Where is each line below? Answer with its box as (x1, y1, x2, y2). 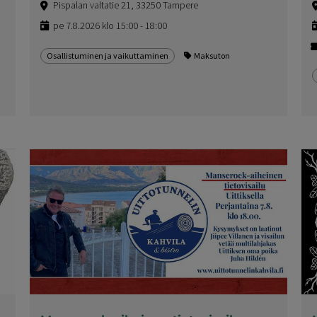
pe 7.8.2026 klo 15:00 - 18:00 (53, 19, 168, 33)
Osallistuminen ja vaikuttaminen (47, 50, 169, 62)
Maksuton (194, 50, 231, 62)
